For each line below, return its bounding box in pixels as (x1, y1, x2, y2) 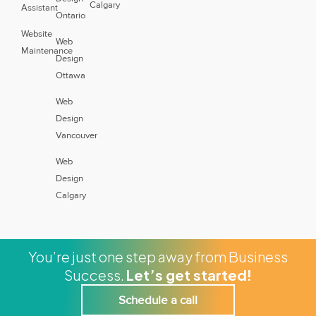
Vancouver (55, 129, 97, 141)
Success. (64, 265, 126, 284)
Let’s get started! (126, 265, 252, 284)
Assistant (21, 1, 58, 13)
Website (21, 28, 52, 39)
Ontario (55, 9, 85, 21)
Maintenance (21, 44, 73, 56)
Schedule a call (119, 292, 197, 308)
